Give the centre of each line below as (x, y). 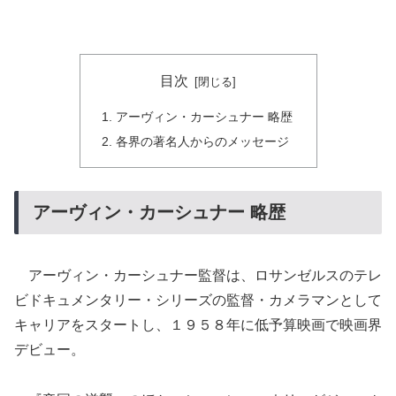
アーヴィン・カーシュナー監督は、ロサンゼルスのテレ (198, 275)
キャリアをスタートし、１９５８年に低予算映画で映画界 (198, 324)
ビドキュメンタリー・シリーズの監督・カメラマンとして (198, 300)
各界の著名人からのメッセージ (202, 141)
